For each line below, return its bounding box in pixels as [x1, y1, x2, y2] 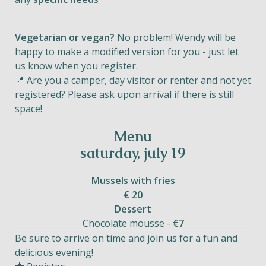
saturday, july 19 [80, 144, 186, 162]
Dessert [115, 202, 151, 216]
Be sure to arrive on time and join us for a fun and [15, 232, 237, 245]
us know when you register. [15, 59, 138, 72]
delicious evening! [15, 246, 93, 259]
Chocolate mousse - [82, 217, 173, 230]
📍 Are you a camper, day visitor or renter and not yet [15, 74, 251, 87]
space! [15, 102, 42, 115]
